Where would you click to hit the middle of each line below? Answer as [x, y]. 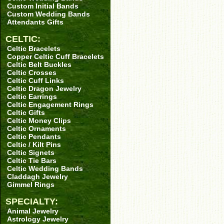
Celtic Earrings [32, 96]
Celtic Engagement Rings [50, 104]
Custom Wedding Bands [48, 14]
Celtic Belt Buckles [39, 64]
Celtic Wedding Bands [45, 168]
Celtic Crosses [32, 72]
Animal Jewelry [33, 211]
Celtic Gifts [26, 112]
